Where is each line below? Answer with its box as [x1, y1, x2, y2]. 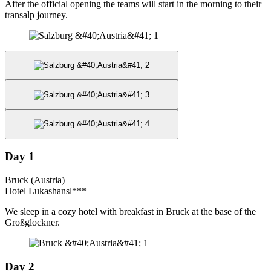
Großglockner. [5, 217, 62, 228]
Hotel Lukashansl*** [5, 186, 87, 197]
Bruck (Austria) [5, 175, 65, 186]
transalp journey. [5, 9, 68, 20]
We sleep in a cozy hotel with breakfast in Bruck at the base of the [5, 206, 256, 217]
